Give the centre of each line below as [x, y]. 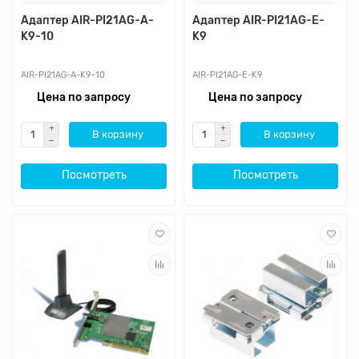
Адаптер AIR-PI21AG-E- [258, 20]
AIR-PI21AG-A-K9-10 [63, 75]
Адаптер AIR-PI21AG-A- [87, 20]
